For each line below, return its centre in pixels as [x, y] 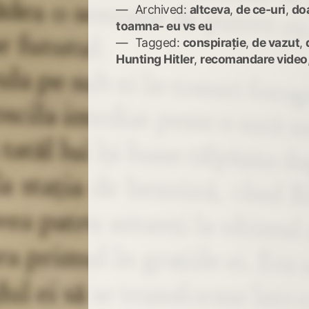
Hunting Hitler [155, 59]
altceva [210, 9]
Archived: [161, 9]
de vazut [276, 42]
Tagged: [157, 42]
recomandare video [254, 59]
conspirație [214, 42]
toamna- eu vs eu [164, 26]
